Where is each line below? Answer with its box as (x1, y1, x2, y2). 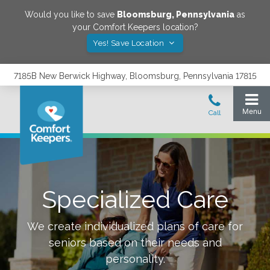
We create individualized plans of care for (27, 220, 243, 233)
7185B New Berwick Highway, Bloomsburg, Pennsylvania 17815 (13, 71, 257, 81)
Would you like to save (25, 10, 117, 19)
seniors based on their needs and (48, 236, 222, 249)
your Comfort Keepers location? (72, 22, 198, 32)
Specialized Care (42, 185, 228, 213)
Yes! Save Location (93, 39, 166, 48)
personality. (105, 253, 165, 265)
